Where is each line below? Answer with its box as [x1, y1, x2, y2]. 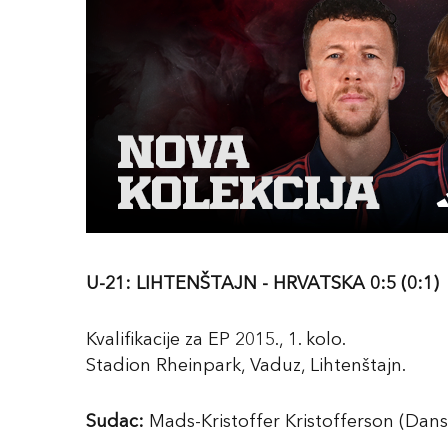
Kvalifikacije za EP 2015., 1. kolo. [86, 331, 346, 349]
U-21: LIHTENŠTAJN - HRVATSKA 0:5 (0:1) [86, 275, 439, 293]
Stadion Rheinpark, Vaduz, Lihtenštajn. [86, 357, 406, 375]
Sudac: [86, 413, 144, 431]
